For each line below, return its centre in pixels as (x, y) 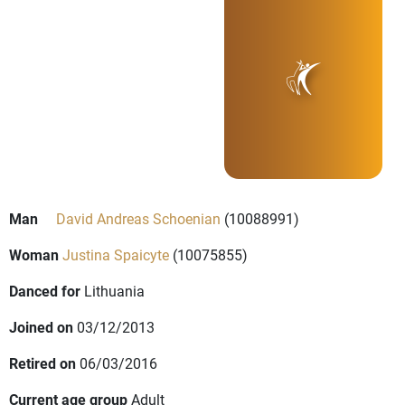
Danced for (45, 291)
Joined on (41, 327)
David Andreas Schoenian (138, 219)
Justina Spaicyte (116, 255)
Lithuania (114, 291)
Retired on (42, 363)
